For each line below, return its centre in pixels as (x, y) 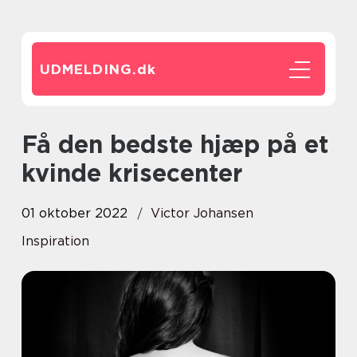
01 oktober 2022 (75, 213)
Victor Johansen (202, 213)
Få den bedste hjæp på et (29, 144)
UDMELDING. (88, 69)
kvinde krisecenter (132, 173)
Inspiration (55, 241)
